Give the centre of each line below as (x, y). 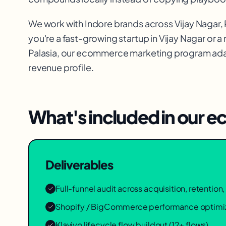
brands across (143, 23)
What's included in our (117, 117)
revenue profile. (61, 67)
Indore (98, 23)
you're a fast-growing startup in (94, 38)
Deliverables (79, 164)
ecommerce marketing (124, 53)
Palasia (43, 53)
